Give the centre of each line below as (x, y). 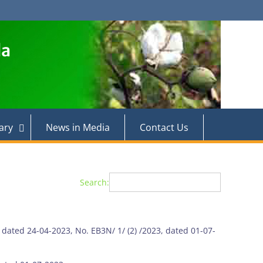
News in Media (78, 127)
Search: (95, 182)
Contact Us (164, 127)
